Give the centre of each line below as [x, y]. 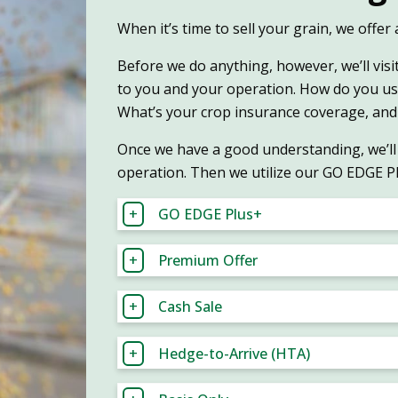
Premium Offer [208, 261]
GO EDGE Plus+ [211, 215]
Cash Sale [191, 307]
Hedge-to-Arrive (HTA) [235, 353]
